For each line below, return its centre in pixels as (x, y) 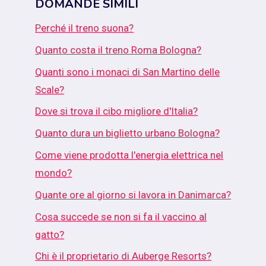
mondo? (54, 172)
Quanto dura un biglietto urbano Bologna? (128, 133)
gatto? (50, 234)
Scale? (50, 89)
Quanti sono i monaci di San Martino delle (128, 72)
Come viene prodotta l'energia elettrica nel (129, 155)
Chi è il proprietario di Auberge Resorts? (123, 256)
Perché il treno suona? (85, 28)
